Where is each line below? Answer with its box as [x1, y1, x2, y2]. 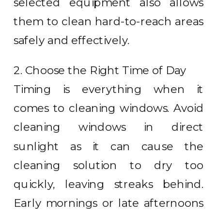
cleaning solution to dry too [14, 158, 204, 172]
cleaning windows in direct [14, 121, 204, 134]
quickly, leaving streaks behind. [14, 177, 204, 191]
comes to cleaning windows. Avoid [14, 101, 204, 115]
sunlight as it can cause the [14, 139, 204, 153]
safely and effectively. [14, 33, 130, 47]
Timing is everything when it [14, 82, 204, 96]
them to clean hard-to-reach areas [14, 15, 204, 28]
